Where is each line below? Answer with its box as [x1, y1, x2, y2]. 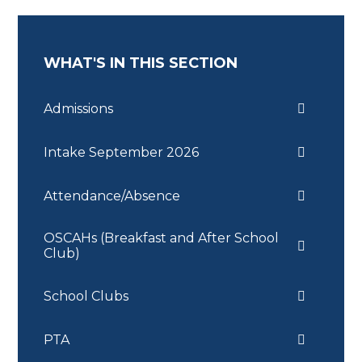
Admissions [44, 100, 114, 116]
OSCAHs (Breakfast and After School [44, 230, 280, 246]
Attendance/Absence [44, 187, 181, 204]
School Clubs [44, 288, 129, 304]
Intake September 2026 [44, 144, 200, 160]
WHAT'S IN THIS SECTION [44, 54, 238, 73]
